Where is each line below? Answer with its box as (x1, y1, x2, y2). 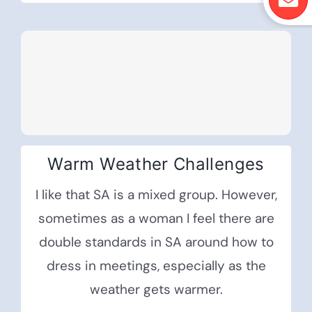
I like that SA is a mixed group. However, (35, 186, 277, 204)
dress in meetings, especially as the (46, 257, 266, 275)
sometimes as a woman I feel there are (38, 210, 274, 228)
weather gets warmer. (89, 281, 223, 299)
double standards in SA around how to (38, 233, 274, 251)
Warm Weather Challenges (47, 154, 265, 175)
